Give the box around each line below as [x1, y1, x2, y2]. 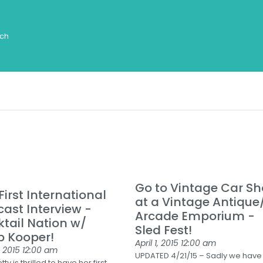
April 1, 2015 [135, 237, 181, 249]
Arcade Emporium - [135, 208, 255, 224]
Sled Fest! [135, 222, 193, 238]
